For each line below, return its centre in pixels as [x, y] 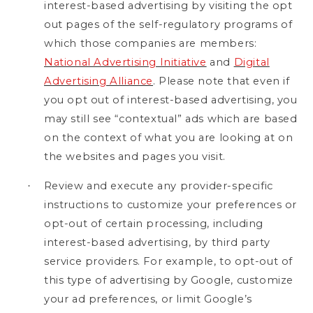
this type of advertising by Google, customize [169, 280]
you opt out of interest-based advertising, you [171, 100]
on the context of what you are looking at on [169, 137]
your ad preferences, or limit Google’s [148, 299]
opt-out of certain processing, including [154, 223]
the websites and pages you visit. [135, 156]
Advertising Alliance [99, 81]
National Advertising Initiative [125, 62]
